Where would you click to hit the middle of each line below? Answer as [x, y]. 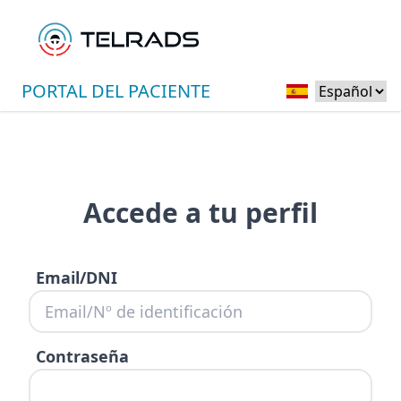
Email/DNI [77, 277]
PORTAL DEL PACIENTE [116, 91]
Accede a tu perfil [200, 213]
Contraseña [82, 356]
